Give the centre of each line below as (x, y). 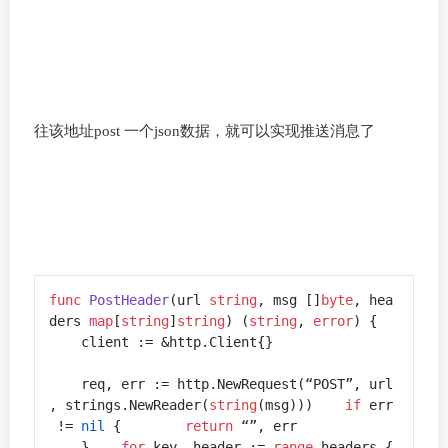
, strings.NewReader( (129, 404)
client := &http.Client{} (161, 341)
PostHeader (129, 299)
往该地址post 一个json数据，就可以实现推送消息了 (204, 131)
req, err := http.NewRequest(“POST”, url (221, 383)
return (209, 425)
